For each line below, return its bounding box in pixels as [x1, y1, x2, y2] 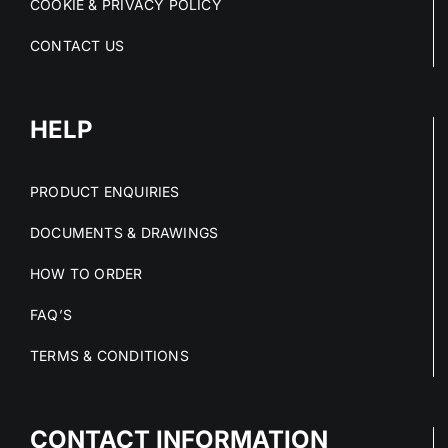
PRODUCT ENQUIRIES [30, 183, 180, 201]
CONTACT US [30, 37, 125, 55]
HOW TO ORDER [30, 265, 143, 283]
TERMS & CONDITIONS [30, 347, 189, 365]
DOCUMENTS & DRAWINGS [30, 224, 219, 242]
